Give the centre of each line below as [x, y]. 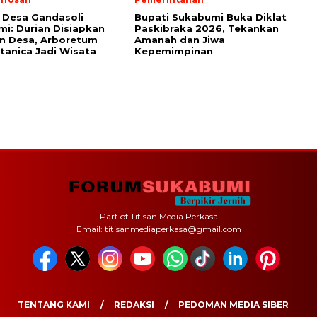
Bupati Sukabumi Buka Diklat [211, 17]
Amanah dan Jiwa [180, 40]
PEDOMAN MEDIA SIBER [234, 305]
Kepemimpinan [174, 51]
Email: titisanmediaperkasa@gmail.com [158, 229]
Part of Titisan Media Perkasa [158, 217]
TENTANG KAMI [54, 305]
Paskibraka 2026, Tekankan [207, 29]
